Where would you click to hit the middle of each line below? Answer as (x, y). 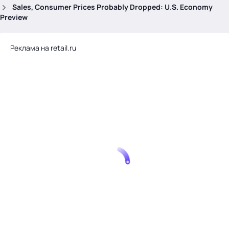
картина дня (37, 162)
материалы (36, 201)
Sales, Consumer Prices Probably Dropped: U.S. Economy (112, 7)
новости (29, 188)
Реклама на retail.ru (43, 48)
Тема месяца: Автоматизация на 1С (76, 123)
